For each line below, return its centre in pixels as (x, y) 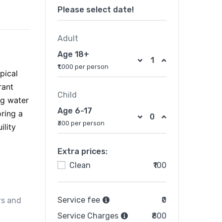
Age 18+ (73, 55)
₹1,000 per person (83, 67)
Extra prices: (83, 152)
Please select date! (96, 10)
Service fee (80, 200)
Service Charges (89, 216)
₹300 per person (81, 123)
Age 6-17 (75, 111)
